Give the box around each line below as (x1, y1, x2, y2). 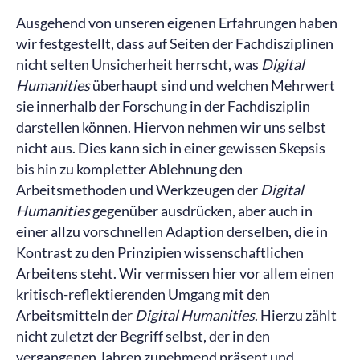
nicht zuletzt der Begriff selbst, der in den (16, 327, 270, 345)
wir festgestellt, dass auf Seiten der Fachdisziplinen (16, 35, 333, 52)
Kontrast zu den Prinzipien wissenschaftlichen (16, 243, 304, 261)
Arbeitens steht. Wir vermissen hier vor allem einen (16, 264, 334, 282)
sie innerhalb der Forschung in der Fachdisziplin (16, 97, 310, 115)
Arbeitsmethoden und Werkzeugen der (16, 181, 260, 198)
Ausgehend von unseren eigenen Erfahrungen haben (16, 14, 337, 31)
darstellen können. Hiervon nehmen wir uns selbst (16, 118, 326, 136)
